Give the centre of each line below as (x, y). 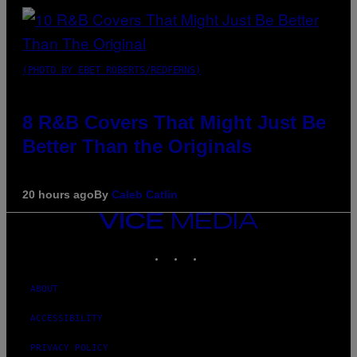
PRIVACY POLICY (69, 347)
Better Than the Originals (137, 146)
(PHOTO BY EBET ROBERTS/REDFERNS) (112, 70)
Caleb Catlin (145, 194)
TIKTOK (220, 248)
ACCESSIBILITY (67, 318)
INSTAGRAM (209, 248)
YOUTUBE (242, 248)
